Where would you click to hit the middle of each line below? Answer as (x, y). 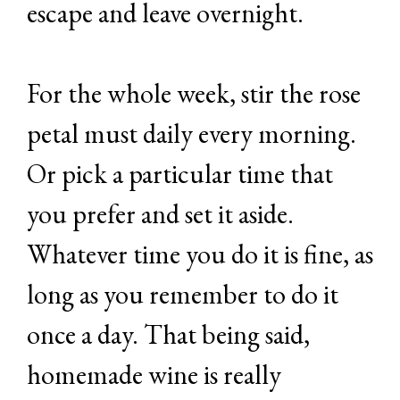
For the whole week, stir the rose (194, 94)
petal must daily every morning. (192, 134)
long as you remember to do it (183, 295)
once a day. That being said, (168, 335)
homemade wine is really (154, 375)
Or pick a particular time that (180, 174)
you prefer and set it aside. (160, 214)
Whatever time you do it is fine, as (200, 254)
